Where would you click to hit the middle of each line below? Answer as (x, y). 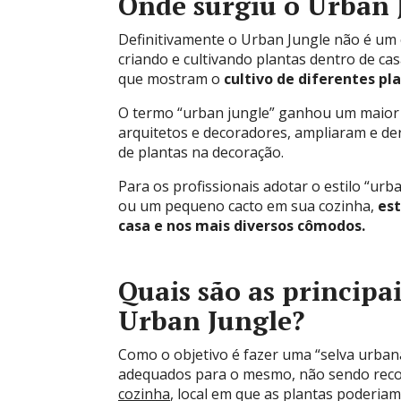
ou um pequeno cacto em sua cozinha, (248, 206)
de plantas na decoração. (201, 152)
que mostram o (171, 79)
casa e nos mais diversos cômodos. (242, 226)
